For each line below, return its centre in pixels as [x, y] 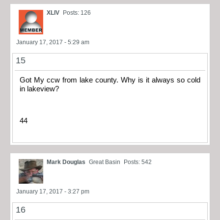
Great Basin [105, 162]
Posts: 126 [77, 13]
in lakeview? [39, 89]
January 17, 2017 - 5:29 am [53, 42]
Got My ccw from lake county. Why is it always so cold [110, 80]
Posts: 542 [138, 162]
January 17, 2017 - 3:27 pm [53, 192]
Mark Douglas [66, 162]
